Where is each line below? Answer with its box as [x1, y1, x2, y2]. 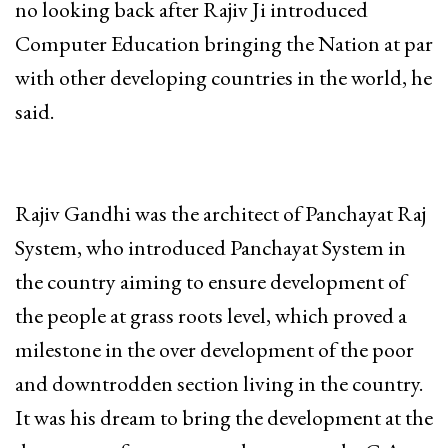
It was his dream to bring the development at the [15, 402, 433, 432]
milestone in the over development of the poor [15, 334, 414, 364]
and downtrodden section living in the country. [15, 368, 423, 398]
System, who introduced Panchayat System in [15, 232, 406, 262]
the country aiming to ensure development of [15, 266, 406, 296]
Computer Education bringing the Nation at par [15, 28, 433, 58]
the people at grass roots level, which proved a [15, 300, 407, 330]
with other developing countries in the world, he [15, 62, 432, 92]
